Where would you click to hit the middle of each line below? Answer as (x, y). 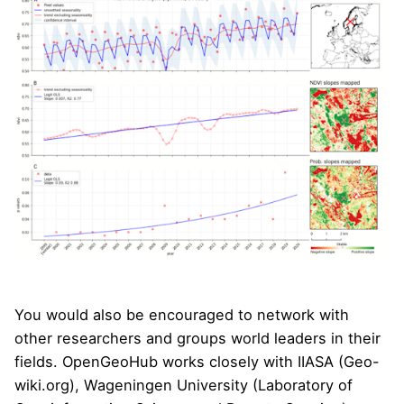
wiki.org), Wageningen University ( (136, 385)
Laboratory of (305, 385)
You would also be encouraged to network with (182, 314)
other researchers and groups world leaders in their (197, 338)
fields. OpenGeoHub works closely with (156, 361)
